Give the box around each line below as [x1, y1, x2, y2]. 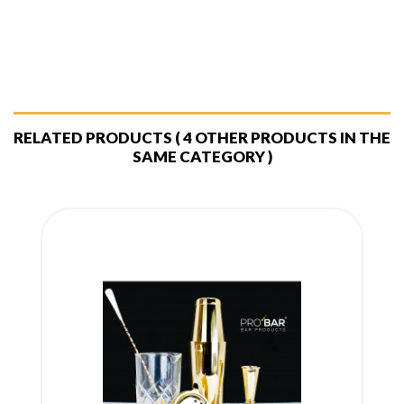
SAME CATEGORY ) [132, 147, 272, 166]
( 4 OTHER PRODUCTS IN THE [175, 128, 390, 147]
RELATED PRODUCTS [14, 128, 175, 147]
